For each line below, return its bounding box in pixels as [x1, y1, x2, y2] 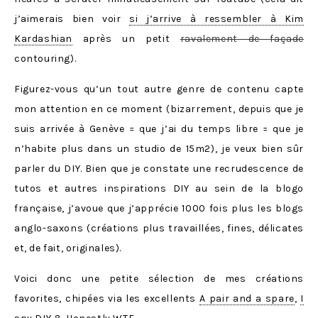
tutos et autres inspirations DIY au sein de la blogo [14, 182, 304, 194]
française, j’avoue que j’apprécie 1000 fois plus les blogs [14, 202, 304, 214]
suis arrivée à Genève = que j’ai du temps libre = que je [14, 123, 304, 135]
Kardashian [14, 33, 72, 45]
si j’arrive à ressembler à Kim [129, 13, 304, 25]
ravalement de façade [180, 33, 305, 45]
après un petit [72, 33, 180, 45]
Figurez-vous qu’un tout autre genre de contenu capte [14, 83, 304, 95]
